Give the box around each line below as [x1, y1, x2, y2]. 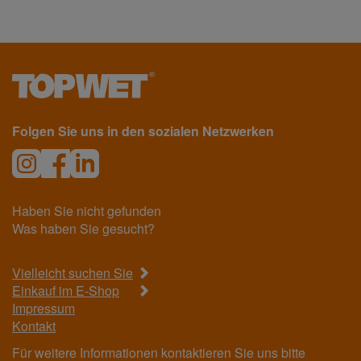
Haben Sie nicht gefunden [12, 201, 161, 221]
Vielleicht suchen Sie [12, 263, 133, 283]
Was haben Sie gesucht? [12, 219, 155, 239]
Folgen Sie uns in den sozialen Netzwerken [12, 122, 274, 141]
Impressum [12, 299, 75, 318]
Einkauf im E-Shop [12, 281, 119, 301]
